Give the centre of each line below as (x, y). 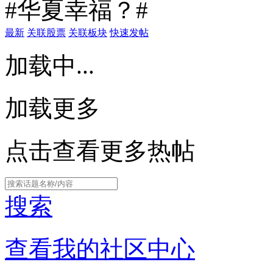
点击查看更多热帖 (100, 151)
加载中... (50, 65)
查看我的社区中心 (100, 249)
